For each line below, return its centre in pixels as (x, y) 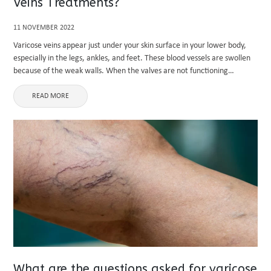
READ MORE (51, 96)
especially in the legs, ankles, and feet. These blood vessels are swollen (132, 58)
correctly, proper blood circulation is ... (79, 84)
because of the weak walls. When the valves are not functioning (121, 71)
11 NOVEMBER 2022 (44, 28)
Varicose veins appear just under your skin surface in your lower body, (130, 46)
